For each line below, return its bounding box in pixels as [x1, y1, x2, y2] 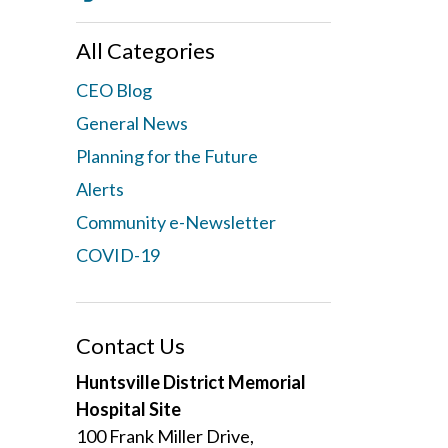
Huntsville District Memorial [76, 371, 306, 393]
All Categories [76, 37, 215, 64]
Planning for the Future [76, 145, 258, 167]
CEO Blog [76, 79, 152, 101]
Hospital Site [76, 398, 181, 420]
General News [76, 112, 188, 134]
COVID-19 [76, 244, 160, 266]
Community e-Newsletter [76, 211, 276, 233]
